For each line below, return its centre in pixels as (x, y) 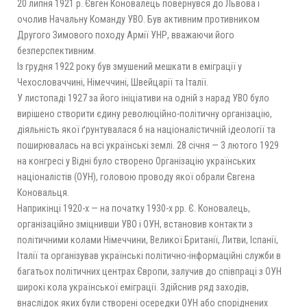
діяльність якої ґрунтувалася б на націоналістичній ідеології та (146, 129)
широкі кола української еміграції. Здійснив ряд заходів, (133, 287)
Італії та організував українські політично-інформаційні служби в (149, 255)
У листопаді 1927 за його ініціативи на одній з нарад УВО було (143, 98)
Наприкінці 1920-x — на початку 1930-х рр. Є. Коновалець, (134, 208)
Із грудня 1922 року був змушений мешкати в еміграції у (130, 66)
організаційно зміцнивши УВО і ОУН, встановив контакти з (135, 224)
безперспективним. (57, 50)
